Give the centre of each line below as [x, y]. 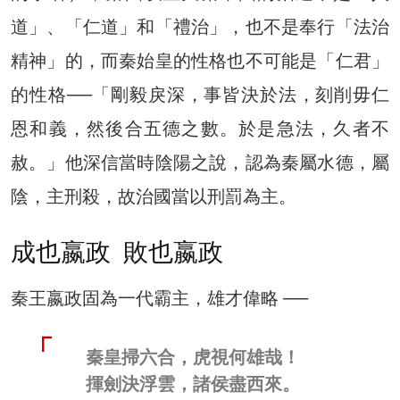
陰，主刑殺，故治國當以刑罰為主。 [154, 197]
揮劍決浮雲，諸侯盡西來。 [193, 384]
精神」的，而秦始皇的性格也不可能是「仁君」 [200, 61]
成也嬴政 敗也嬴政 [117, 253]
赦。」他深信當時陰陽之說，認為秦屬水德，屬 [200, 163]
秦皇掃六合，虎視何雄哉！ [193, 358]
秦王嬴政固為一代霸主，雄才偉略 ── [159, 299]
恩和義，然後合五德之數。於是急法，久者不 [200, 129]
